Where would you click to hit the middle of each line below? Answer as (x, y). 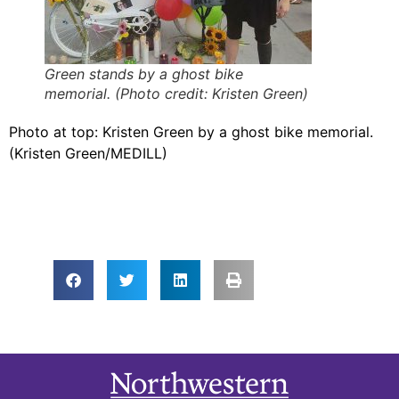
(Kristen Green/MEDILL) (88, 153)
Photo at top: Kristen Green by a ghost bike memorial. (191, 131)
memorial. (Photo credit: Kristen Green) (176, 93)
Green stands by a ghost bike (144, 73)
